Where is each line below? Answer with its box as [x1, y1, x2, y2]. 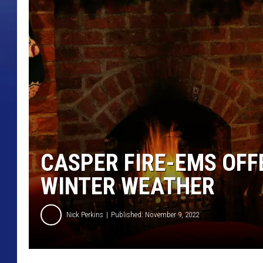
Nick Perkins [66, 210, 103, 220]
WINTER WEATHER [41, 172, 215, 200]
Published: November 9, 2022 [111, 210, 199, 220]
